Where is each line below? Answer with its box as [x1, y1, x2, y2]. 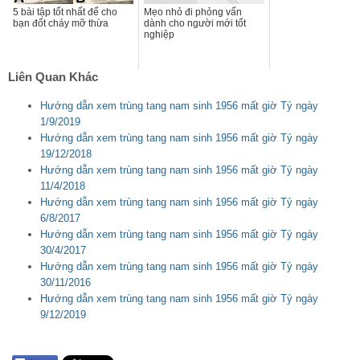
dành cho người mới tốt [144, 18, 246, 30]
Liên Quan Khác [8, 70, 98, 84]
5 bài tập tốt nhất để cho [13, 6, 117, 18]
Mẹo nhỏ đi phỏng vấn [144, 6, 242, 18]
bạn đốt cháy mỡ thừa [13, 18, 108, 30]
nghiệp [144, 29, 174, 41]
